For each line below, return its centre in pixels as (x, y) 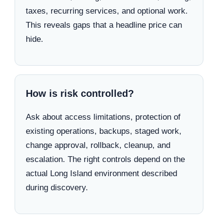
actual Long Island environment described (101, 173)
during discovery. (57, 187)
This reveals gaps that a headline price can (104, 25)
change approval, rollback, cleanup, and (98, 145)
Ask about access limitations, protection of (103, 117)
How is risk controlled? (80, 93)
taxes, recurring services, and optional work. (107, 11)
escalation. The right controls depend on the (105, 159)
